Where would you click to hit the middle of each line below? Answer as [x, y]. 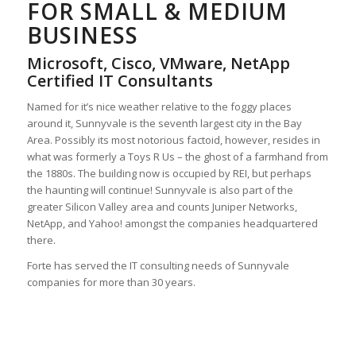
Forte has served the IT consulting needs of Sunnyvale [158, 266]
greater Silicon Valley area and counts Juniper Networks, [162, 207]
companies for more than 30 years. [111, 282]
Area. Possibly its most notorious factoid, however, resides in [173, 140]
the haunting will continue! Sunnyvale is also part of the [160, 190]
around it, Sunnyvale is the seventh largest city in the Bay [164, 124]
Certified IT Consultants [120, 81]
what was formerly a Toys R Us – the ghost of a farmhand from [177, 157]
